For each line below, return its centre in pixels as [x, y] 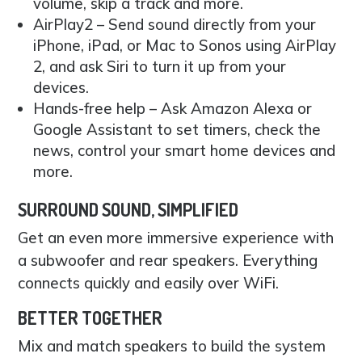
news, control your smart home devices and [185, 150]
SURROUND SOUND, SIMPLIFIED [128, 209]
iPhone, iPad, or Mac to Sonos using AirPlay [185, 45]
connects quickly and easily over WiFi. [149, 282]
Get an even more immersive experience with [176, 237]
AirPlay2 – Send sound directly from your [175, 24]
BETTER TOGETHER [90, 318]
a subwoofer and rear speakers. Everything [168, 260]
